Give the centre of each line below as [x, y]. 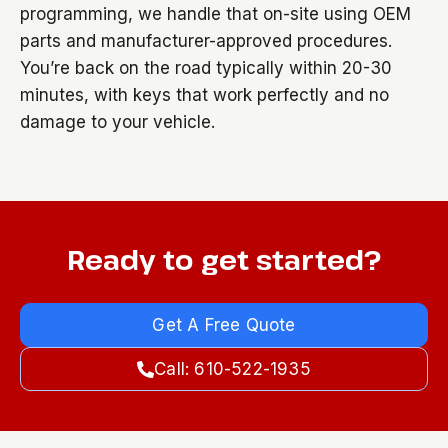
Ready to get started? [224, 259]
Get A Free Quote [224, 325]
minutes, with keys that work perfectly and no [204, 95]
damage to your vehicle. [117, 122]
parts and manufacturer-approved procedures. [206, 41]
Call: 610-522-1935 [232, 369]
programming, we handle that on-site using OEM [215, 14]
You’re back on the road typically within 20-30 [206, 68]
